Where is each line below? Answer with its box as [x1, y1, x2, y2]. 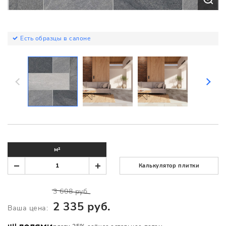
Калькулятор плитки [138, 162, 200, 170]
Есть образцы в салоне [20, 34, 91, 43]
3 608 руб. [53, 187, 89, 197]
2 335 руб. [53, 199, 110, 215]
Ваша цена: [8, 203, 48, 213]
